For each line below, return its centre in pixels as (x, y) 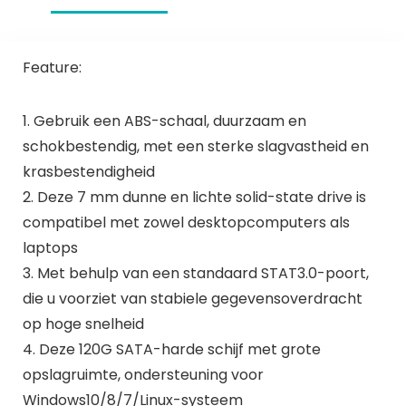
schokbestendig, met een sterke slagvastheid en (195, 146)
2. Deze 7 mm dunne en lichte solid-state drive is (194, 197)
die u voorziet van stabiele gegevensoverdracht (192, 298)
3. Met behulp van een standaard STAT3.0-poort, (195, 273)
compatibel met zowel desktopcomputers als (186, 222)
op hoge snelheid (83, 324)
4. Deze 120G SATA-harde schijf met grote (171, 349)
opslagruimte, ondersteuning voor (143, 374)
